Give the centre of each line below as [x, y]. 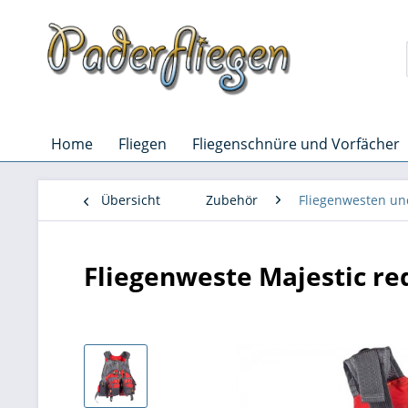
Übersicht [131, 200]
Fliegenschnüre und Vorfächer [296, 144]
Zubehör [232, 200]
